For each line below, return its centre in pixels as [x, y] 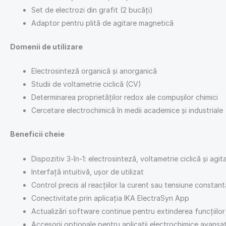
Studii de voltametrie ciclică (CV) [86, 84]
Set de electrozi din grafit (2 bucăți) [92, 10]
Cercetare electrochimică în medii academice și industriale [127, 110]
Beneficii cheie [37, 134]
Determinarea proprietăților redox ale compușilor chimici [125, 97]
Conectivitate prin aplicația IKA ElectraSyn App [110, 198]
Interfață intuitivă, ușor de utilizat [88, 172]
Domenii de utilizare [46, 46]
